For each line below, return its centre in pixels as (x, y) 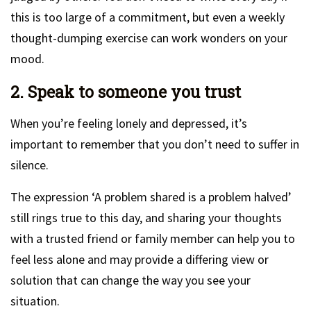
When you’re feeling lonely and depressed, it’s (129, 123)
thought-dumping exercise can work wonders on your (149, 38)
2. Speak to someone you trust (126, 92)
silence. (30, 165)
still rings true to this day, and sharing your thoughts (146, 218)
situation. (35, 301)
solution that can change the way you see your (131, 280)
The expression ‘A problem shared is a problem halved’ (151, 197)
